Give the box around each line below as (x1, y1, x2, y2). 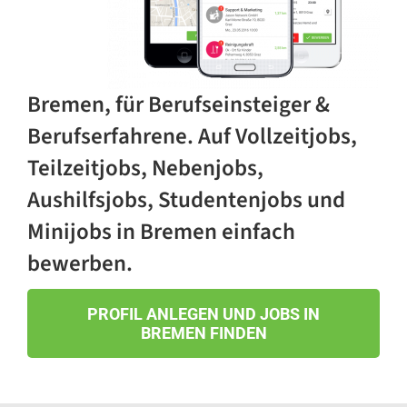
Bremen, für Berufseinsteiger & (26, 88, 330, 122)
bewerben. (26, 247, 133, 281)
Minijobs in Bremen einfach (26, 215, 295, 249)
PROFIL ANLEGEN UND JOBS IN (87, 304, 320, 324)
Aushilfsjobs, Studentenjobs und (26, 184, 345, 217)
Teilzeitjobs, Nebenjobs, (26, 152, 263, 185)
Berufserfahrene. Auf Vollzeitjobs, (26, 120, 357, 154)
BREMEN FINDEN (140, 323, 267, 343)
